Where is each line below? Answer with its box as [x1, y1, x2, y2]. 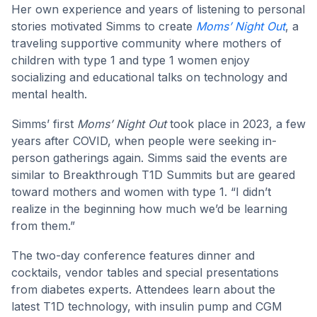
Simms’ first [11, 117, 77, 132]
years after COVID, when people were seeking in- [11, 134, 277, 149]
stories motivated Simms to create [11, 19, 196, 34]
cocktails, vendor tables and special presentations [11, 265, 279, 280]
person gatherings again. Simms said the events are [11, 151, 287, 166]
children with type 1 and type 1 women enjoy [11, 53, 250, 68]
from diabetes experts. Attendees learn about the [11, 282, 275, 297]
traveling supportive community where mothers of [11, 36, 282, 51]
